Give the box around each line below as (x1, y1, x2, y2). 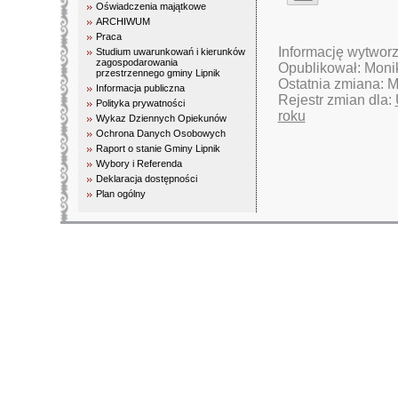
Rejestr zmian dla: (277, 92, 395, 107)
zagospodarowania (95, 57, 178, 68)
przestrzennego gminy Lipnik (95, 68, 220, 78)
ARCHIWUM (95, 16, 150, 27)
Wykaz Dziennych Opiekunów (95, 113, 227, 123)
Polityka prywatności (95, 98, 185, 108)
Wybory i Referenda (95, 158, 182, 169)
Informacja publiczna (95, 83, 185, 93)
